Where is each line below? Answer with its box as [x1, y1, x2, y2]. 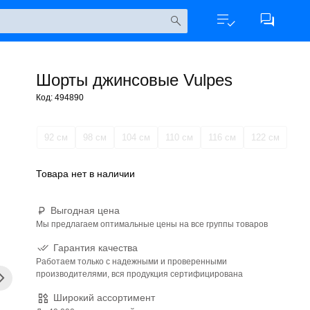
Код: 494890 [36, 93, 84, 102]
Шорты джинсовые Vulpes [36, 71, 232, 89]
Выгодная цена [51, 205, 120, 216]
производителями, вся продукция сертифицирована [36, 269, 243, 280]
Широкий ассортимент [53, 292, 155, 304]
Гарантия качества [53, 242, 138, 253]
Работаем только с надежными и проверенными [36, 257, 227, 267]
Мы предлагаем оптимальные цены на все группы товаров [36, 219, 268, 229]
